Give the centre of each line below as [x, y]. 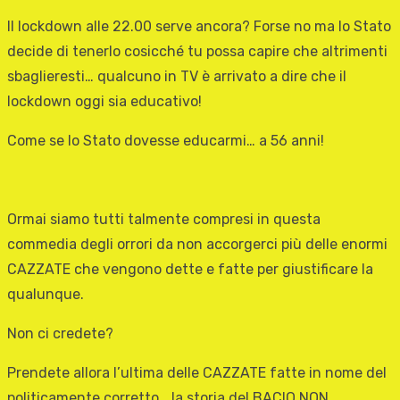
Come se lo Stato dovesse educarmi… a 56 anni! [166, 141]
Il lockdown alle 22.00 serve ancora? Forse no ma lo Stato [199, 27]
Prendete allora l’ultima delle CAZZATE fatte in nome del [197, 373]
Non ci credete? [60, 334]
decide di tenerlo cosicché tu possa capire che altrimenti [197, 52]
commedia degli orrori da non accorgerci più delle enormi [197, 245]
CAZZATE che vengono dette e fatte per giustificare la [190, 270]
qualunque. [46, 295]
